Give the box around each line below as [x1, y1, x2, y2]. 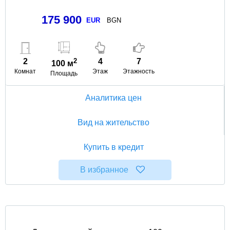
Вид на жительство [77, 118, 149, 127]
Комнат [14, 67, 36, 75]
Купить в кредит [83, 142, 144, 151]
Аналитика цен [85, 93, 142, 102]
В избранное [80, 165, 129, 174]
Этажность [123, 67, 155, 75]
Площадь [50, 69, 78, 77]
